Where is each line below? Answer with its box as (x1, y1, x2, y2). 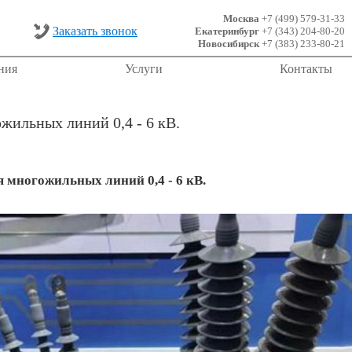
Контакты (280, 62, 332, 75)
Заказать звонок (53, 24, 137, 38)
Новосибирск (198, 38, 259, 49)
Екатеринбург (195, 25, 259, 37)
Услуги (125, 62, 163, 75)
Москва (223, 13, 259, 24)
